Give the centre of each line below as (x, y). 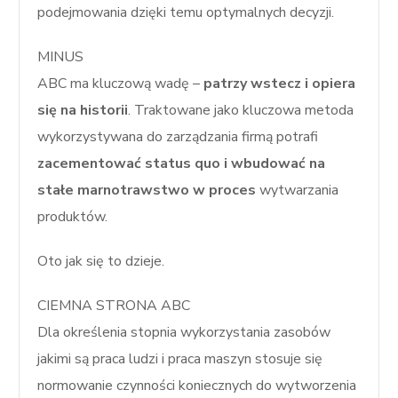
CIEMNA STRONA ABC (114, 306)
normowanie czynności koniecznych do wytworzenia (197, 386)
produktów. (73, 217)
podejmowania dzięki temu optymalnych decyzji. (186, 12)
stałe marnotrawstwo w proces (147, 190)
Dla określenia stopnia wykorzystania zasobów (184, 332)
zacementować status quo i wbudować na (182, 163)
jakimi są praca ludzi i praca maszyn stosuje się (180, 359)
